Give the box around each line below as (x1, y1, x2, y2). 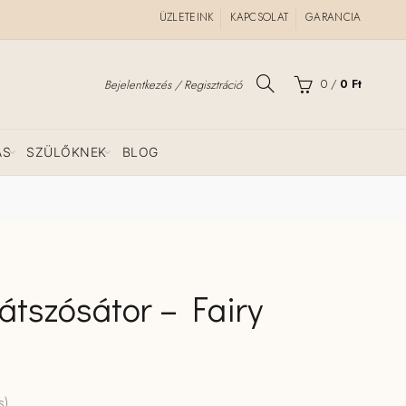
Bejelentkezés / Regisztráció (103, 75, 242, 93)
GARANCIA (305, 9, 362, 25)
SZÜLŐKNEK (26, 144, 107, 159)
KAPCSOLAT (230, 9, 289, 25)
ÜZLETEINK (159, 9, 214, 25)
